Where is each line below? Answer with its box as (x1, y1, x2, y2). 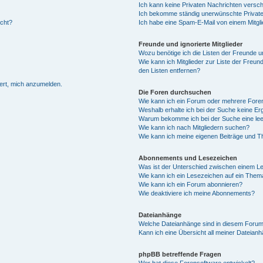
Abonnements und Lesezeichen (138, 154, 237, 161)
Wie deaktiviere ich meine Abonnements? (138, 190, 255, 197)
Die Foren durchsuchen (138, 89, 211, 96)
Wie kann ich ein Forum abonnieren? (138, 181, 242, 188)
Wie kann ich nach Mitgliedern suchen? (138, 124, 249, 131)
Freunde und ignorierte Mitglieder (138, 41, 242, 48)
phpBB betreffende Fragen (138, 251, 221, 258)
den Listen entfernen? (138, 67, 200, 74)
